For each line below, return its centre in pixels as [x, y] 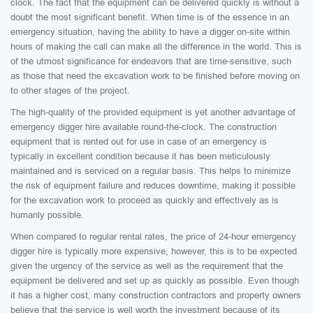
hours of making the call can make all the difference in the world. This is [156, 46]
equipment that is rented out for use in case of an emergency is [139, 141]
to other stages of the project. [70, 90]
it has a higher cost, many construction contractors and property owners [156, 295]
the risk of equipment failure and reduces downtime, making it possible [153, 185]
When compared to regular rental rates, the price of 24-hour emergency [153, 236]
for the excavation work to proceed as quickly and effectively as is [145, 200]
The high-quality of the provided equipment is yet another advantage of [153, 112]
